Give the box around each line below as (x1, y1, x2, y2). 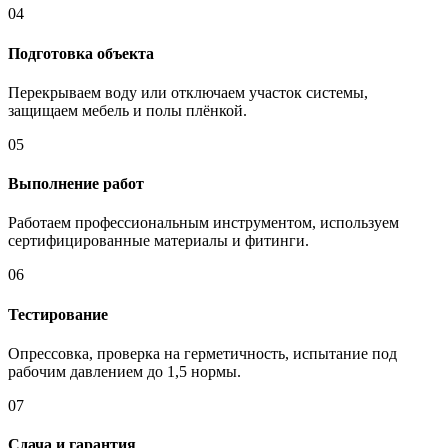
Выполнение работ (8, 175, 144, 193)
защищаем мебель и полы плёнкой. (8, 101, 247, 119)
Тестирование (8, 305, 108, 323)
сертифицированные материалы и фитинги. (8, 232, 309, 250)
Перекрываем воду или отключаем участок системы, (8, 83, 368, 101)
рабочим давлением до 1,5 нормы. (8, 362, 241, 380)
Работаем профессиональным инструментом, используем (8, 214, 399, 232)
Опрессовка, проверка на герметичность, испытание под (8, 344, 397, 362)
